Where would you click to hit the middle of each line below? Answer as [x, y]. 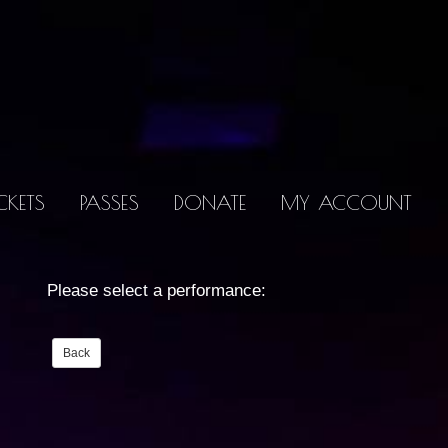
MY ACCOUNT [347, 202]
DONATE [210, 202]
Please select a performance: [157, 290]
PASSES [109, 202]
